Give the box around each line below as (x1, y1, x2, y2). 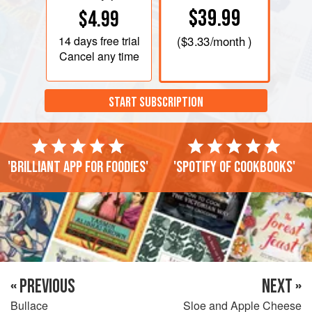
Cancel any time (58, 47, 139, 64)
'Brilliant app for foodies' (8, 157, 148, 177)
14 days (58, 32, 97, 49)
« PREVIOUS (10, 274, 75, 298)
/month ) (210, 33, 252, 50)
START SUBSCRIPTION (109, 94, 203, 111)
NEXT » (262, 274, 302, 298)
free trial (97, 32, 140, 49)
